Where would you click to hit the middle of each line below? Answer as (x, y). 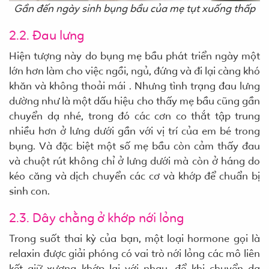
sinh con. (29, 191)
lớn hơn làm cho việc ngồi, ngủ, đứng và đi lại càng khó (134, 71)
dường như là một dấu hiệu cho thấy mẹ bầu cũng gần (134, 101)
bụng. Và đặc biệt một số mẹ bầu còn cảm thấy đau (134, 146)
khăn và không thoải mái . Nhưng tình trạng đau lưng (134, 86)
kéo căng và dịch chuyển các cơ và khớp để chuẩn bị (134, 176)
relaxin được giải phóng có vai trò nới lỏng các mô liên (134, 253)
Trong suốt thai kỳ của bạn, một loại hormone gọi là (134, 238)
